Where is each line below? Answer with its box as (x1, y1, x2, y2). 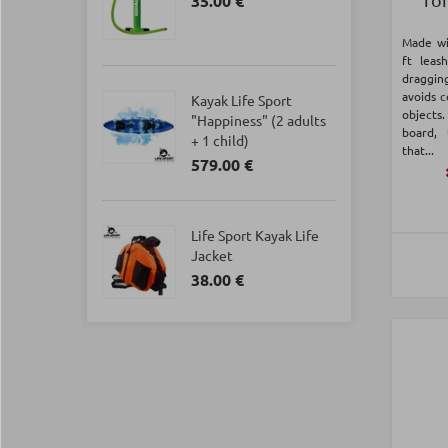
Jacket (191, 246, 233, 264)
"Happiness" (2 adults (191, 111, 326, 129)
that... (402, 142, 434, 159)
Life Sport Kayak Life (191, 226, 319, 244)
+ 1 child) (191, 131, 249, 149)
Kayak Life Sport (191, 91, 292, 109)
